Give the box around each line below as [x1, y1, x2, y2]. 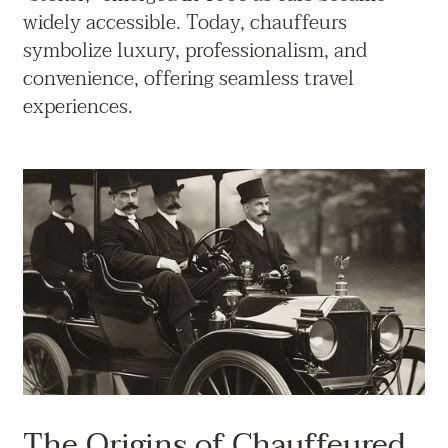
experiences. [22, 90, 133, 124]
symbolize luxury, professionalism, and [22, 34, 367, 68]
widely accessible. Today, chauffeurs [22, 6, 347, 40]
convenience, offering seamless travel [22, 62, 354, 96]
